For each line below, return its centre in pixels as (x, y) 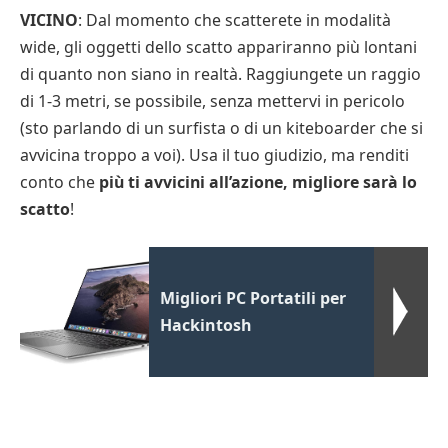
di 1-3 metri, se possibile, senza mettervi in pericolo (212, 100)
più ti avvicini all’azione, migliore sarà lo (258, 181)
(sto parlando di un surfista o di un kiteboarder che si (221, 127)
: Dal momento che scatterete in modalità (234, 19)
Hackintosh (206, 325)
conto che (59, 181)
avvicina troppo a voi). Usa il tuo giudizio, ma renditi (214, 154)
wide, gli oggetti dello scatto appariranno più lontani (218, 46)
